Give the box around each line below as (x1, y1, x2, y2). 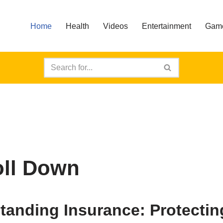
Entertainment (142, 21, 191, 30)
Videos (103, 21, 128, 30)
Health (66, 21, 89, 30)
